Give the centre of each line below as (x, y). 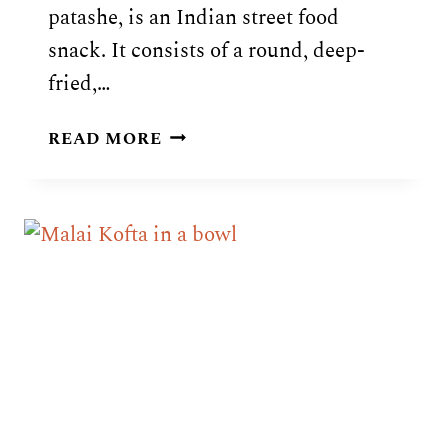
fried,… (79, 83)
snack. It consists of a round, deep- (206, 50)
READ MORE (105, 138)
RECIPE (195, 211)
